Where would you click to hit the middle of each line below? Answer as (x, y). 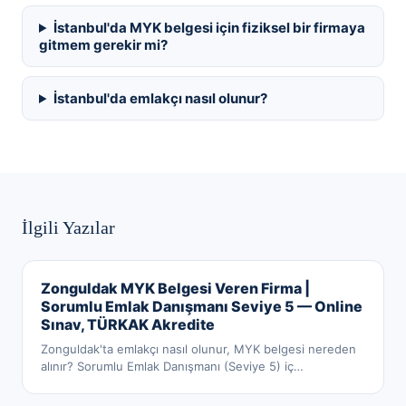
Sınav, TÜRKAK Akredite (128, 324)
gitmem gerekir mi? (103, 45)
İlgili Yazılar (68, 227)
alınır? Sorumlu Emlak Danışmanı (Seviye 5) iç (167, 366)
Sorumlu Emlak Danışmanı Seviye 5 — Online (202, 306)
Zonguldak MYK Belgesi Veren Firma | (175, 288)
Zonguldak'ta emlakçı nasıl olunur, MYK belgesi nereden (198, 349)
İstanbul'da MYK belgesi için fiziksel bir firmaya (209, 28)
